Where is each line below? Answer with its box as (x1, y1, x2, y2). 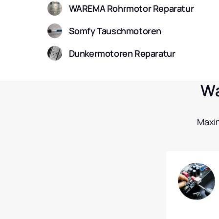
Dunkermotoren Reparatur (68, 47, 175, 59)
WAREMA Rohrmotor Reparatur (68, 2, 194, 14)
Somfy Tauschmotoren (68, 24, 161, 37)
